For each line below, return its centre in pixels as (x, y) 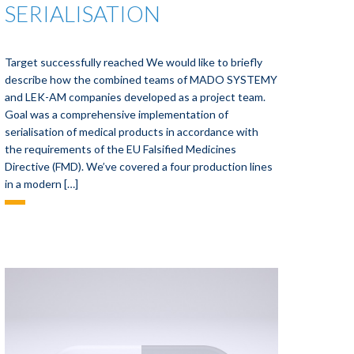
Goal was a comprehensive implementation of (117, 114)
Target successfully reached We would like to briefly (134, 62)
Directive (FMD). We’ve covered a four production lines (139, 166)
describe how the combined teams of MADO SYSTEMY (141, 79)
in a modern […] (42, 184)
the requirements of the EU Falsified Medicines (121, 149)
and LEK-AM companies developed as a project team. (136, 97)
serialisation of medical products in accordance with (132, 132)
